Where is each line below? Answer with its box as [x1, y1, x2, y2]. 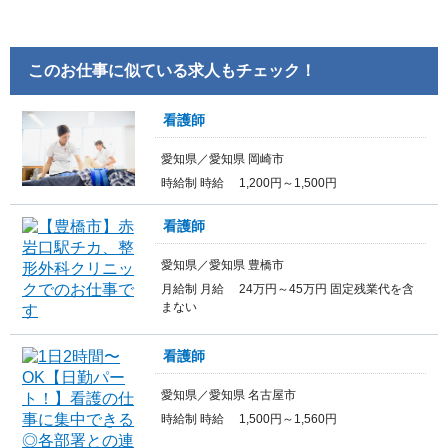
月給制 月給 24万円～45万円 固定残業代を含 [161, 281, 415, 296]
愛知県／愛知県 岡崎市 [161, 151, 285, 166]
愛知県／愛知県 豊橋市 [161, 257, 285, 272]
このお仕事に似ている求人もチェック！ [27, 61, 316, 79]
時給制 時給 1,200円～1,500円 [161, 175, 338, 190]
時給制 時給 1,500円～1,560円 [161, 411, 338, 426]
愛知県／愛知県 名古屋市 [161, 387, 297, 402]
